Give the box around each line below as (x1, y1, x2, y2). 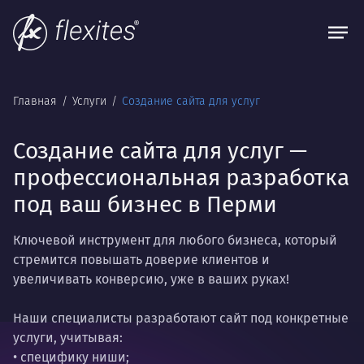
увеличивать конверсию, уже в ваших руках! (13, 271, 289, 287)
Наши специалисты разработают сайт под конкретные (13, 310, 349, 326)
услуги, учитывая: (13, 330, 123, 345)
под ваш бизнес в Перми (13, 191, 277, 218)
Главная (13, 94, 60, 108)
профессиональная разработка (13, 164, 349, 191)
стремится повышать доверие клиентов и (13, 252, 270, 267)
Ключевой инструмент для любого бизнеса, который (13, 232, 337, 248)
